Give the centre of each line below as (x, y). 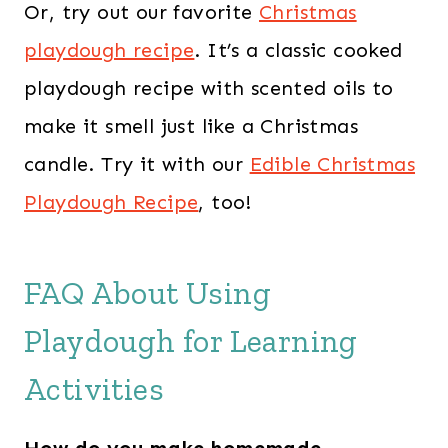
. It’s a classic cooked (298, 50)
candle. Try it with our (137, 164)
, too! (225, 202)
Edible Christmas (332, 164)
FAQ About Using (147, 293)
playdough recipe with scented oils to (209, 88)
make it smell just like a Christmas (191, 126)
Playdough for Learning (191, 341)
